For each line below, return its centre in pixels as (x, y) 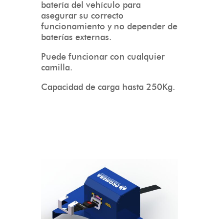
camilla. (57, 67)
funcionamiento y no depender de (109, 26)
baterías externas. (76, 37)
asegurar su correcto (82, 16)
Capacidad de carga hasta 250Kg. (108, 87)
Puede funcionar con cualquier (103, 57)
